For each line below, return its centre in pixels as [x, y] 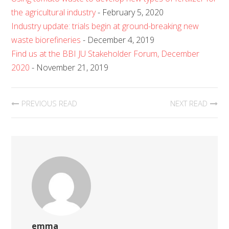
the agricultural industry [54, 12]
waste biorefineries [46, 40]
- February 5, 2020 [130, 12]
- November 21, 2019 [69, 67]
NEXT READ [189, 103]
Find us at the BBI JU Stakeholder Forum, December [106, 54]
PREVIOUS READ [50, 103]
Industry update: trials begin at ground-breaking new [105, 26]
